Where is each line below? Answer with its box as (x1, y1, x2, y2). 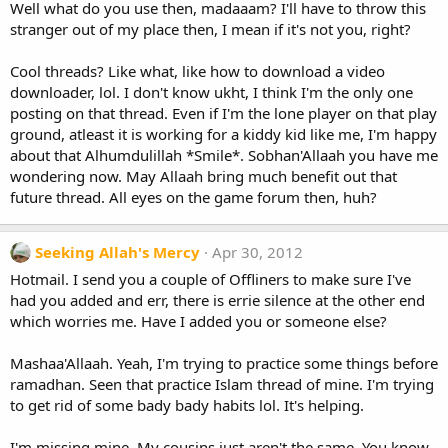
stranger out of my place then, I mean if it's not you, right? (10, 19, 411, 39)
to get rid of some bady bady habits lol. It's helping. (10, 395, 364, 415)
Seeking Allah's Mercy (35, 242, 200, 262)
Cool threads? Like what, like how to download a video (10, 61, 385, 81)
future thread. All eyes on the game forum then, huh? (10, 187, 377, 207)
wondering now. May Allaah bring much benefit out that (10, 166, 397, 186)
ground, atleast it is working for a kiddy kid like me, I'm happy (10, 124, 437, 144)
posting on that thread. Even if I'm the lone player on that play (10, 103, 437, 123)
